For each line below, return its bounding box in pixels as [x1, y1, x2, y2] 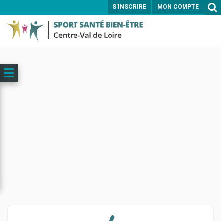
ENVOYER [97, 66, 124, 73]
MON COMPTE [157, 3, 199, 10]
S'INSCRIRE [112, 3, 146, 10]
